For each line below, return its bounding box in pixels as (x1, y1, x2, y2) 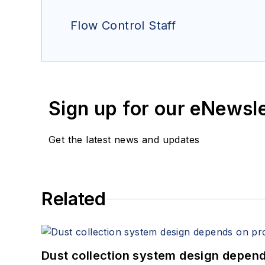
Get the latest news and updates (49, 134, 200, 146)
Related (41, 188, 106, 210)
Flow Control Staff (70, 18, 176, 33)
